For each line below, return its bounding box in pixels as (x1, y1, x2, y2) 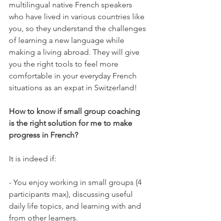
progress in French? (9, 130, 78, 140)
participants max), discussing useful (9, 189, 135, 199)
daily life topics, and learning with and (9, 201, 143, 211)
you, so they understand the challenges (9, 24, 148, 33)
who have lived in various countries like (9, 12, 147, 21)
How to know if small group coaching (9, 107, 142, 116)
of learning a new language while (9, 36, 126, 45)
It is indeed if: (9, 154, 56, 163)
